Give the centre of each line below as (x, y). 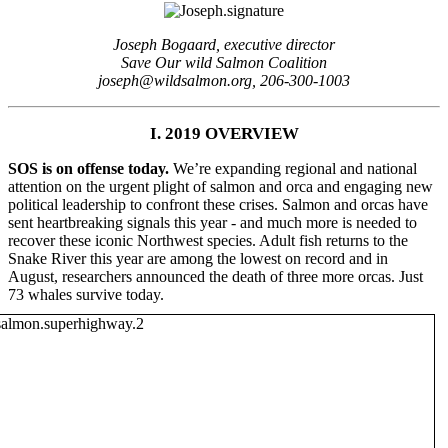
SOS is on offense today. (90, 168)
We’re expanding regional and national (295, 168)
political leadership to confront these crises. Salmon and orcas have (218, 204)
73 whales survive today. (86, 294)
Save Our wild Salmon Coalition (224, 62)
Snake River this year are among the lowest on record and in (198, 258)
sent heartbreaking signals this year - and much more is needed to (212, 222)
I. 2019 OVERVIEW (224, 133)
